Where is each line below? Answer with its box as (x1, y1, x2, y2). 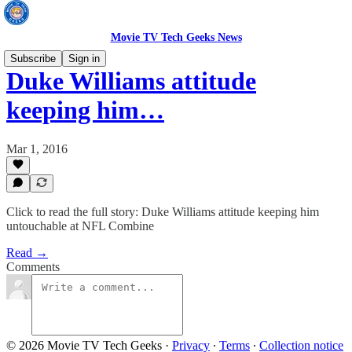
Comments (6, 260, 60, 273)
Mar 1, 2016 (6, 141, 68, 156)
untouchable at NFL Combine (6, 219, 154, 233)
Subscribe (10, 53, 56, 64)
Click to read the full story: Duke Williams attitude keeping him (6, 205, 319, 218)
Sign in (68, 53, 100, 64)
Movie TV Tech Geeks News (110, 31, 242, 43)
